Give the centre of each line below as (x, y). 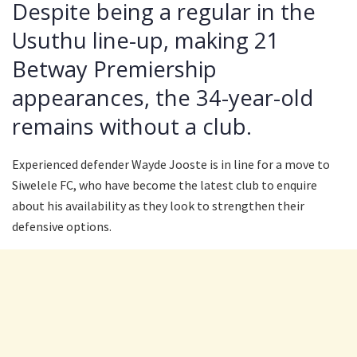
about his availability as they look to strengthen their (158, 205)
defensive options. (62, 226)
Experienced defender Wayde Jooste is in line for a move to (171, 164)
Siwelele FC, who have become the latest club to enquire (165, 184)
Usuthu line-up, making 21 (146, 40)
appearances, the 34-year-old (163, 97)
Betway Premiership (114, 69)
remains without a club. (132, 126)
